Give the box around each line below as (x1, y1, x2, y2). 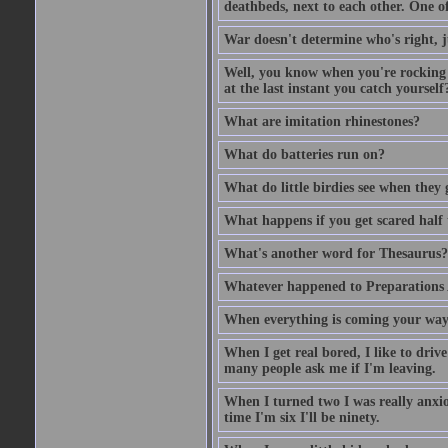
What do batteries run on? (223, 147, 385, 162)
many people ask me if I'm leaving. (223, 361, 436, 376)
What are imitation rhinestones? (223, 114, 420, 129)
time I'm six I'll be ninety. (223, 410, 380, 425)
